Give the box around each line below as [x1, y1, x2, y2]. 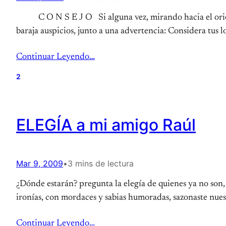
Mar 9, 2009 [16, 158, 63, 168]
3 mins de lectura [68, 158, 134, 168]
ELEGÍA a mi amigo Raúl [16, 115, 196, 135]
